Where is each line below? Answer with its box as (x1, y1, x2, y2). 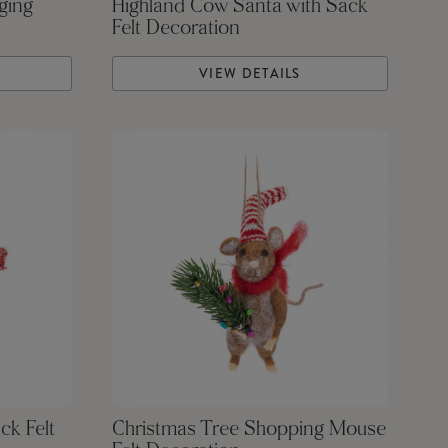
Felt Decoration (111, 19, 240, 40)
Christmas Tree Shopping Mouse (111, 420, 386, 441)
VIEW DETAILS (199, 64, 301, 84)
